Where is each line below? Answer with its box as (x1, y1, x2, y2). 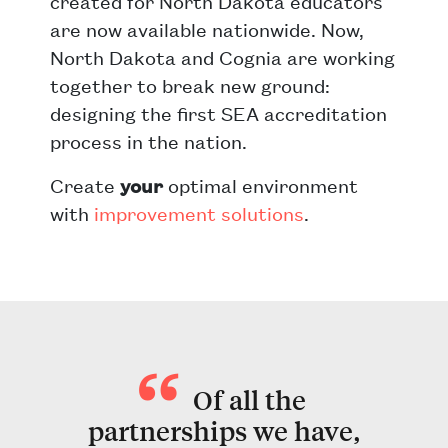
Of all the (192, 383, 306, 417)
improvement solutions (94, 200, 304, 226)
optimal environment (163, 172, 358, 198)
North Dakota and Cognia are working (50, 44, 395, 70)
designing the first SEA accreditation (50, 100, 387, 126)
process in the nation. (50, 128, 247, 154)
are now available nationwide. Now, (50, 16, 364, 42)
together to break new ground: (50, 72, 330, 98)
